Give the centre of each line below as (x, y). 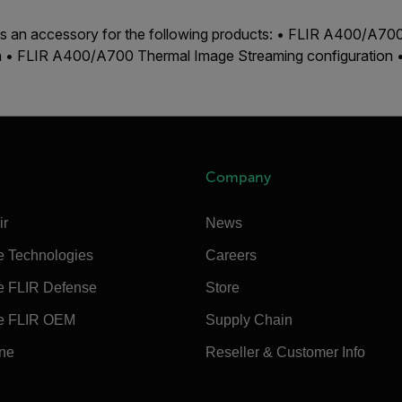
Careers (232, 255)
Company (239, 177)
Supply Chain (249, 319)
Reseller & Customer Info (286, 352)
